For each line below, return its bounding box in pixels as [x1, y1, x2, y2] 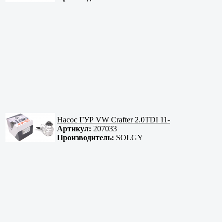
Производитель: [57, 133, 114, 142]
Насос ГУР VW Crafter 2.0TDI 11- [57, 115, 170, 124]
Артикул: [57, 124, 91, 133]
